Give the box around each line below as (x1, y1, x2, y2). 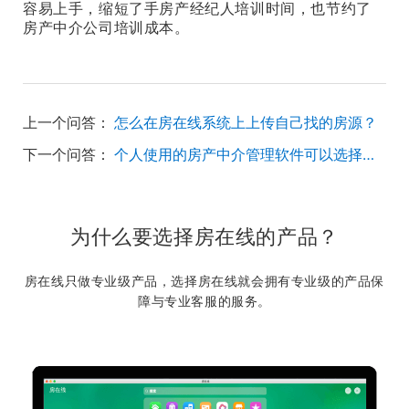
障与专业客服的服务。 (138, 293, 271, 309)
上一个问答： (23, 113, 110, 131)
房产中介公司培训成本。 (23, 18, 190, 37)
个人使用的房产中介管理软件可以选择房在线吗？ (362, 145, 374, 163)
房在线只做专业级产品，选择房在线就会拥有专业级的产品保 (24, 273, 385, 288)
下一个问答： (23, 145, 110, 163)
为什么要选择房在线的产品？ (70, 225, 339, 248)
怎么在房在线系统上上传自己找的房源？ (114, 113, 377, 131)
